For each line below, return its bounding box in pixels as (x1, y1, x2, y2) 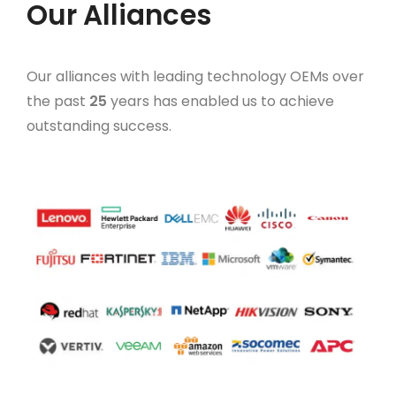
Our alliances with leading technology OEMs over (27, 66, 364, 87)
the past (27, 91, 89, 111)
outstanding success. (27, 116, 171, 136)
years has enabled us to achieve (107, 91, 334, 111)
